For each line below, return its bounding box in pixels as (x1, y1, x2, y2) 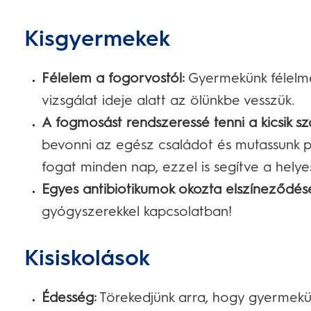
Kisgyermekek (24, 25, 170, 51)
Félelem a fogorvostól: (42, 69, 185, 86)
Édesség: (42, 289, 96, 305)
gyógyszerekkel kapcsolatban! (42, 203, 232, 219)
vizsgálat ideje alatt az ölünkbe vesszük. (42, 92, 294, 108)
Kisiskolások (24, 244, 150, 271)
